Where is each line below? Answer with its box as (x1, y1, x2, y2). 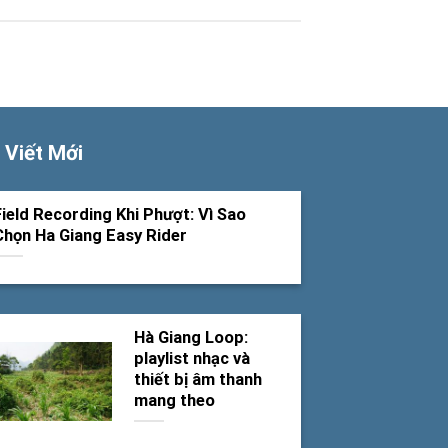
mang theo (133, 391, 215, 411)
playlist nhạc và (133, 349, 250, 369)
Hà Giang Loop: (133, 328, 248, 348)
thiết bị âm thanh (133, 370, 262, 390)
